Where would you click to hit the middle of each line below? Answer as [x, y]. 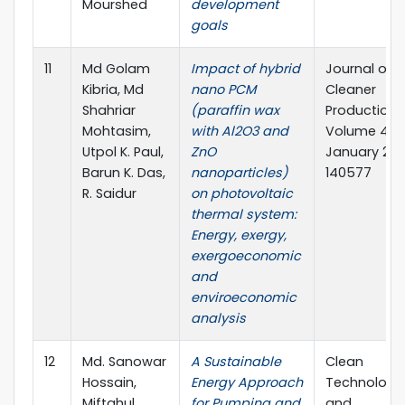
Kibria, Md [113, 89]
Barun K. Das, [124, 172]
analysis [218, 318]
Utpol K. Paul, [123, 151]
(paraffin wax [235, 110]
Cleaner [351, 89]
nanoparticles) [240, 172]
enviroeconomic [244, 297]
